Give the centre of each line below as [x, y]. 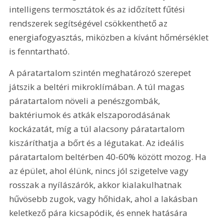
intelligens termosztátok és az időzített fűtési [98, 9]
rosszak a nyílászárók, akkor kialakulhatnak [96, 185]
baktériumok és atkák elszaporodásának [91, 115]
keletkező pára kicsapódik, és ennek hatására [99, 213]
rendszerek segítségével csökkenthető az [89, 23]
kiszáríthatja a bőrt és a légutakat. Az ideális [98, 143]
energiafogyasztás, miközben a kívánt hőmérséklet [110, 37]
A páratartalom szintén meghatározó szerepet [101, 73]
